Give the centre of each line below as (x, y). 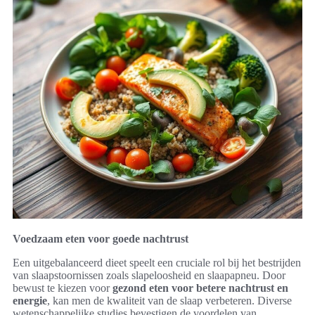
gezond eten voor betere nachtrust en (200, 288)
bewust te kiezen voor (63, 288)
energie (30, 300)
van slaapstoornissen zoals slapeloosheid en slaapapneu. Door (149, 275)
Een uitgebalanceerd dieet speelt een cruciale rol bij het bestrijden (157, 262)
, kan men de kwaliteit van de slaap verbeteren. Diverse (169, 300)
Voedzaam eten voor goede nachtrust (101, 238)
